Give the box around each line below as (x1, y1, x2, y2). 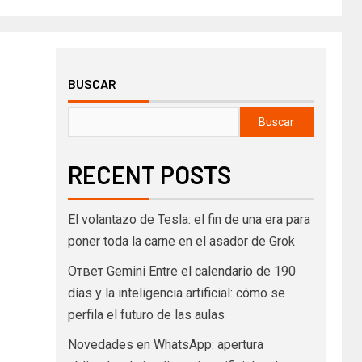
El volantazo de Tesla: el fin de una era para (67, 211, 310, 227)
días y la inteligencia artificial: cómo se (67, 284, 285, 301)
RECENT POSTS (67, 159, 231, 189)
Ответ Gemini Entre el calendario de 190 (67, 263, 296, 279)
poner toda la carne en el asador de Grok (67, 233, 295, 249)
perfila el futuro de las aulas (67, 306, 225, 322)
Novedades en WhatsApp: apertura (67, 336, 263, 352)
